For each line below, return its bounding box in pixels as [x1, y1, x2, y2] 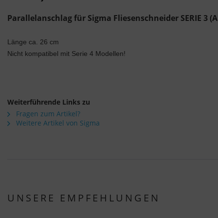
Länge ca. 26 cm [7, 38, 59, 46]
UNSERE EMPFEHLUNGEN [7, 191, 160, 205]
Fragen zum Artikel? [14, 109, 80, 119]
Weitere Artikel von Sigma [14, 118, 100, 128]
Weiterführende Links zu [7, 97, 90, 107]
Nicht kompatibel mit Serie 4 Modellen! [7, 50, 126, 58]
